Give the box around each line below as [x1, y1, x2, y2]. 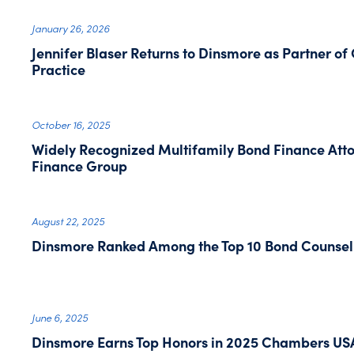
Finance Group [32, 156, 128, 175]
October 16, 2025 [32, 118, 111, 131]
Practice [32, 59, 86, 79]
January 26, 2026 [32, 21, 111, 35]
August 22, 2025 [32, 214, 105, 228]
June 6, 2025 [32, 311, 88, 324]
